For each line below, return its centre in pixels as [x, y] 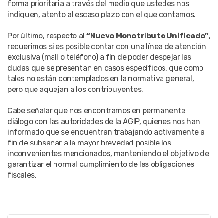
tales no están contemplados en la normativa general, [101, 78]
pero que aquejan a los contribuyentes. [75, 89]
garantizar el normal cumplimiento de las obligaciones [101, 164]
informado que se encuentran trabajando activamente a [106, 132]
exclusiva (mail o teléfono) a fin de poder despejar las [100, 57]
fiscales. [22, 175]
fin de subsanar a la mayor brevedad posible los [89, 143]
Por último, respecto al [47, 36]
